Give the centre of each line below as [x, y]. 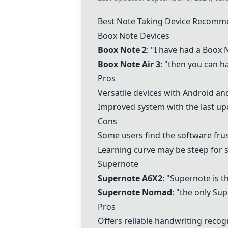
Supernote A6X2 [130, 178]
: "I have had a [175, 50]
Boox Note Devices [134, 36]
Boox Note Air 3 [129, 64]
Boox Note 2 [122, 50]
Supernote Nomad [135, 192]
